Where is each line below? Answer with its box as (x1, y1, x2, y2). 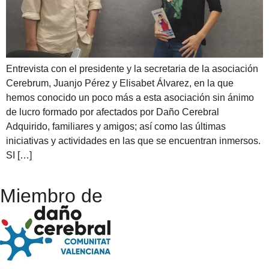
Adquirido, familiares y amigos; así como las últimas (6, 121, 226, 132)
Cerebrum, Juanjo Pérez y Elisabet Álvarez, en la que (6, 78, 234, 89)
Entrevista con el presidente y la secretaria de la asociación (6, 64, 258, 74)
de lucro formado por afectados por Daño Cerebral (6, 107, 219, 118)
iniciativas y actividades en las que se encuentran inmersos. (6, 136, 263, 147)
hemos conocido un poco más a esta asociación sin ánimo (6, 92, 254, 103)
